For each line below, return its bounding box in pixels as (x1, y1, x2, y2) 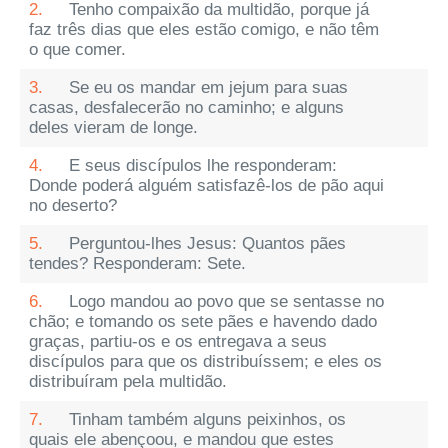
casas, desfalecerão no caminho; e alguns (29, 98, 344, 117)
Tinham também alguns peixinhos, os (69, 410, 346, 429)
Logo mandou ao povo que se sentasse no (69, 292, 384, 311)
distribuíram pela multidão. (29, 372, 227, 391)
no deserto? (29, 196, 117, 215)
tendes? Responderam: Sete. (29, 254, 246, 273)
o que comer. (29, 40, 126, 59)
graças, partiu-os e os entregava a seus (29, 332, 327, 351)
